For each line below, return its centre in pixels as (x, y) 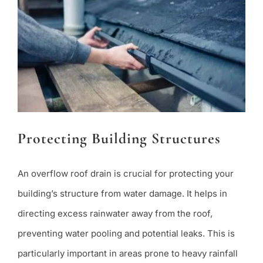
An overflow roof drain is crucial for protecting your (125, 174)
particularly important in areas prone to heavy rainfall (127, 254)
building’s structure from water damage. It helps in (122, 194)
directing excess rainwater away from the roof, (115, 214)
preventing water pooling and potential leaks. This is (126, 234)
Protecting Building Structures (119, 138)
